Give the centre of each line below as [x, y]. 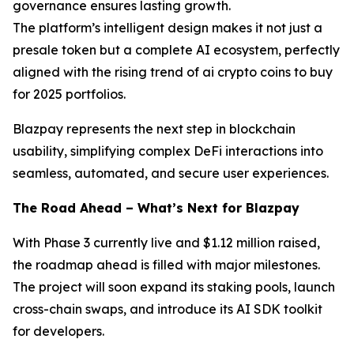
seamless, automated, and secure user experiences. [171, 173]
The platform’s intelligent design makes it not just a [168, 28]
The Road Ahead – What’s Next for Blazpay [156, 208]
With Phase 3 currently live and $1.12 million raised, [166, 243]
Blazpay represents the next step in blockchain [154, 129]
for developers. [58, 331]
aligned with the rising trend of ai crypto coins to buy [173, 72]
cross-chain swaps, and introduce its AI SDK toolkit [168, 309]
